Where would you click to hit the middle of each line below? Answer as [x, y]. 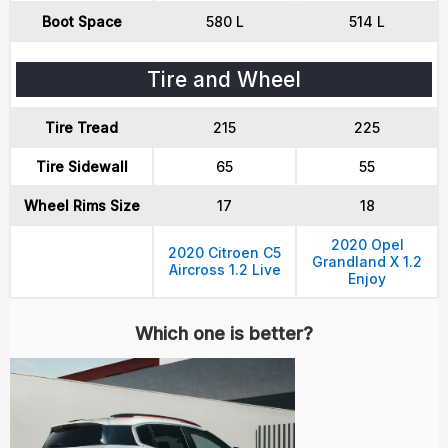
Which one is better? [224, 333]
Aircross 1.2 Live [224, 269]
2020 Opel [367, 244]
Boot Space [81, 21]
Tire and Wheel [224, 79]
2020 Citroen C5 [224, 252]
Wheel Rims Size [81, 205]
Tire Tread [81, 127]
